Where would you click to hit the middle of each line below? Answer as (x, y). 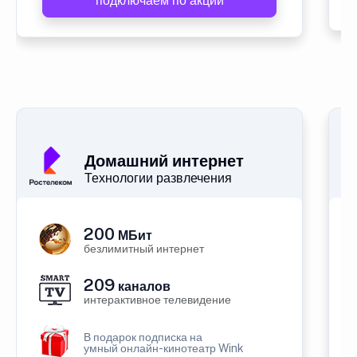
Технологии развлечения (158, 178)
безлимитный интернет (144, 249)
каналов (143, 286)
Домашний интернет (164, 161)
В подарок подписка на (143, 337)
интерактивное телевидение (157, 300)
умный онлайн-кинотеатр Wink (164, 348)
